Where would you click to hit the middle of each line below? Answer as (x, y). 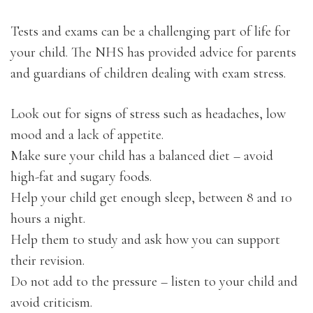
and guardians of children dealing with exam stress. (148, 73)
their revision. (48, 260)
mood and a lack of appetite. (87, 134)
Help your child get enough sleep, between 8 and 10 (151, 197)
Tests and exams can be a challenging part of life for (151, 31)
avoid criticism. (51, 302)
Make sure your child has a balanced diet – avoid (142, 155)
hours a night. (48, 218)
